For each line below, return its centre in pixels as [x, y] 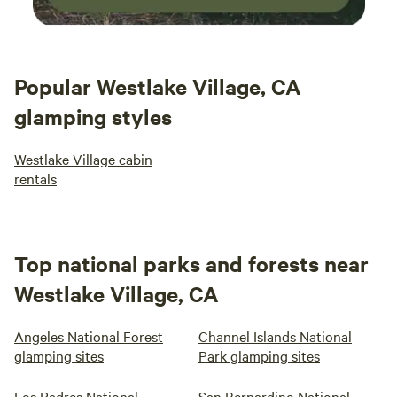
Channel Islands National [275, 336]
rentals [35, 178]
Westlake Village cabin [83, 159]
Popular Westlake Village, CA [158, 86]
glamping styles [93, 116]
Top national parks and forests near [191, 263]
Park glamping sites [259, 355]
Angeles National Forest [89, 336]
